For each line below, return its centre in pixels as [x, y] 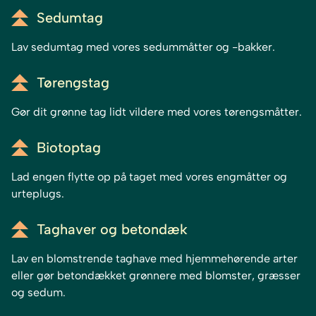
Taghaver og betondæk [112, 230]
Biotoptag [69, 148]
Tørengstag [73, 83]
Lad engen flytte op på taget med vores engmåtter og [149, 177]
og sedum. [38, 293]
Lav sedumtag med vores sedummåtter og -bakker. [143, 47]
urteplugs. [38, 194]
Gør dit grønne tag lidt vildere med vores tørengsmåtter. [157, 112]
